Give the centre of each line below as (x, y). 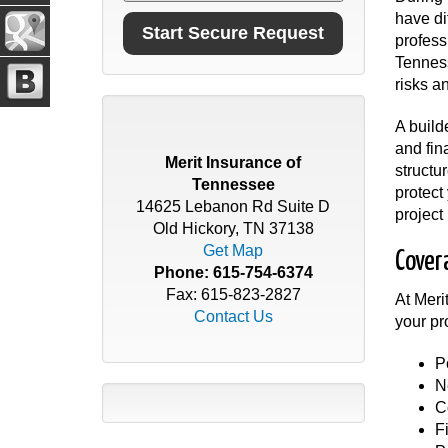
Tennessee (233, 184)
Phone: (183, 272)
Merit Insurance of (233, 162)
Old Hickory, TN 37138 (233, 228)
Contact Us (233, 316)
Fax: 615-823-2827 (233, 294)
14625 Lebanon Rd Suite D (233, 206)
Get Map (233, 250)
